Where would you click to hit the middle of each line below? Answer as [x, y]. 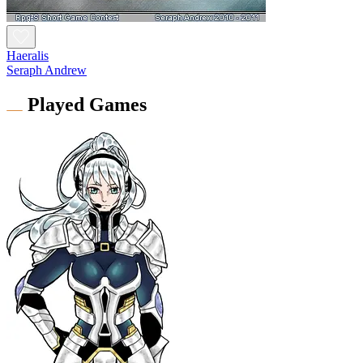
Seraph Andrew [47, 70]
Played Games [87, 104]
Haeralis [28, 55]
